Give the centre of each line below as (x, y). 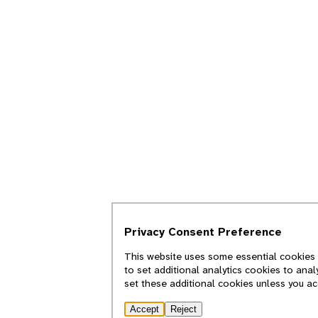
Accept (145, 309)
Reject (184, 309)
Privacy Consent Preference (203, 232)
